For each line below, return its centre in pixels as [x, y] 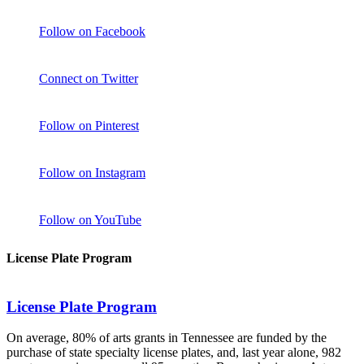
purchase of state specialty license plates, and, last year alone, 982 [174, 353]
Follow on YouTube [90, 220]
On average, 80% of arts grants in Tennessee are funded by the [167, 338]
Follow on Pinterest [89, 126]
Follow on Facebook [92, 32]
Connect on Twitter [89, 79]
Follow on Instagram [92, 173]
